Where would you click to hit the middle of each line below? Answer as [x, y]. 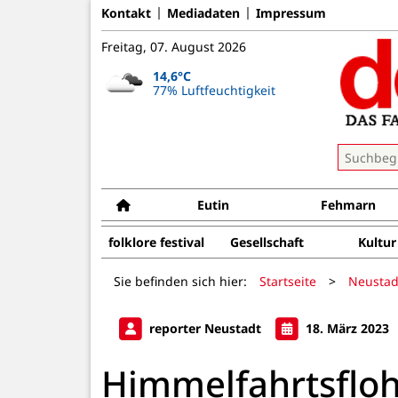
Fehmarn [349, 205]
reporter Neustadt [205, 328]
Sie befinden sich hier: [180, 281]
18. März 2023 [346, 328]
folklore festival [156, 242]
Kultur [377, 242]
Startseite [288, 281]
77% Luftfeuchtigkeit [214, 90]
